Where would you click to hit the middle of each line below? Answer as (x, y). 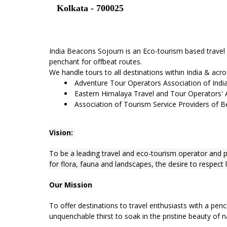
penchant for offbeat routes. (97, 61)
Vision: (62, 132)
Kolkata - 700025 (90, 8)
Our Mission (71, 184)
